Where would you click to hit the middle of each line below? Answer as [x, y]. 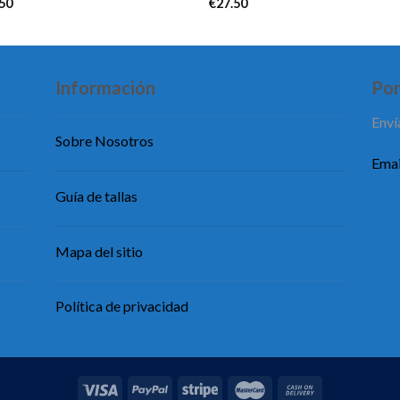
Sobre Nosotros [105, 140]
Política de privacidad [122, 306]
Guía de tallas [97, 196]
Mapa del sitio [100, 251]
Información [106, 87]
